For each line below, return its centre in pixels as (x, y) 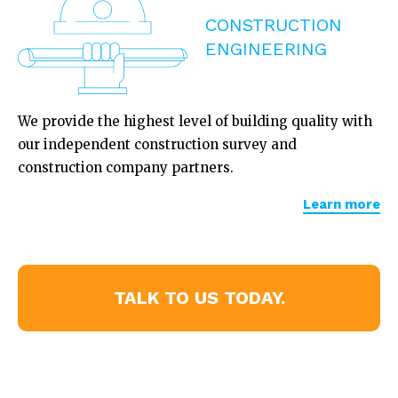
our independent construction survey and (157, 144)
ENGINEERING (266, 49)
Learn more (342, 204)
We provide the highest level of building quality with (195, 121)
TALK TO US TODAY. (199, 298)
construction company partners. (126, 167)
